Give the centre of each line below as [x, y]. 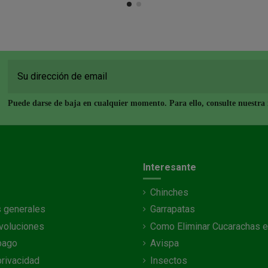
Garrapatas [173, 209]
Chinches [169, 193]
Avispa [165, 243]
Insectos [169, 260]
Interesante [170, 167]
